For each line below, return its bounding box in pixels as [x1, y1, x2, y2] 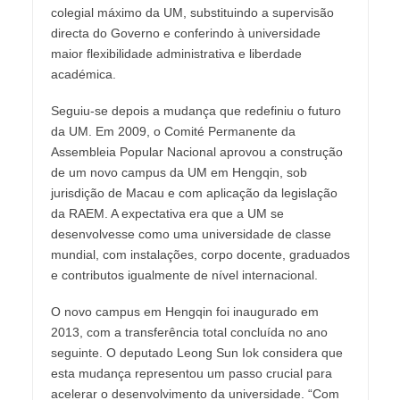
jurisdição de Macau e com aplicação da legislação [50, 185, 337, 200]
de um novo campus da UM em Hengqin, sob [50, 164, 307, 179]
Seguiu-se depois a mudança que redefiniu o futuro [50, 103, 341, 118]
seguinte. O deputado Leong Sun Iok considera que [50, 345, 343, 360]
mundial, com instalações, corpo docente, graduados [50, 246, 350, 262]
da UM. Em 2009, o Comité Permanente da [50, 123, 296, 138]
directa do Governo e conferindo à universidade [50, 25, 321, 40]
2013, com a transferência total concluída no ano [50, 324, 328, 339]
